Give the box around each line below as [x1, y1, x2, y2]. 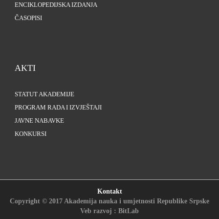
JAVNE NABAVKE [15, 117, 64, 125]
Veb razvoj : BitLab [80, 207, 139, 215]
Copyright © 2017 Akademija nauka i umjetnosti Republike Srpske [10, 197, 209, 205]
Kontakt [97, 188, 122, 196]
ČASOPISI [15, 15, 42, 22]
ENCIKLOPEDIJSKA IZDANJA [15, 1, 97, 9]
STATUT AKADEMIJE [15, 91, 74, 98]
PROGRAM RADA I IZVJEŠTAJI [15, 104, 102, 111]
